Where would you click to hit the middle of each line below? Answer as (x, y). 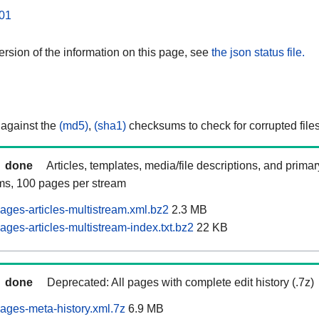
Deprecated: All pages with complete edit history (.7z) (181, 283)
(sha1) (110, 126)
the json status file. (258, 52)
